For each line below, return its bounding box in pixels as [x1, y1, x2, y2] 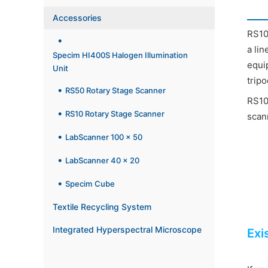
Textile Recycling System [53, 202, 151, 212]
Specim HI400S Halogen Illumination [53, 50, 188, 60]
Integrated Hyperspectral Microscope [53, 224, 202, 234]
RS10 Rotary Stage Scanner [65, 109, 165, 119]
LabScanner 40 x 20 [65, 156, 139, 166]
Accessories [53, 13, 102, 23]
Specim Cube [65, 179, 115, 189]
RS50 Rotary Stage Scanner [65, 86, 166, 96]
